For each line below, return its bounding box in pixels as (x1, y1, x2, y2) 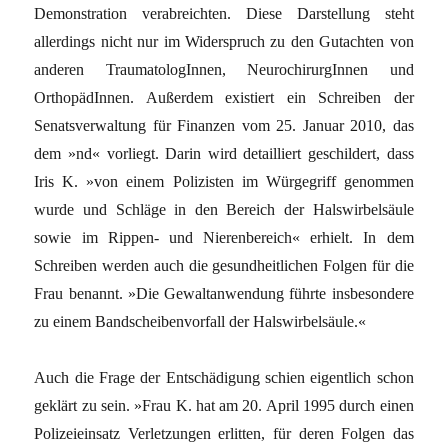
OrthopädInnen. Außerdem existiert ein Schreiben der (34, 89, 414, 106)
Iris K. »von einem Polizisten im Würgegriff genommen (34, 173, 414, 190)
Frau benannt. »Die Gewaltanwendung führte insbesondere (34, 285, 414, 302)
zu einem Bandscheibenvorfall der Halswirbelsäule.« (34, 313, 367, 330)
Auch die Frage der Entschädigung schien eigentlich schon (34, 369, 414, 386)
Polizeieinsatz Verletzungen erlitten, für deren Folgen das (34, 425, 414, 442)
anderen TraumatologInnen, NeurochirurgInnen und (34, 61, 414, 78)
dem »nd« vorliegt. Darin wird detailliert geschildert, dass (34, 145, 414, 162)
